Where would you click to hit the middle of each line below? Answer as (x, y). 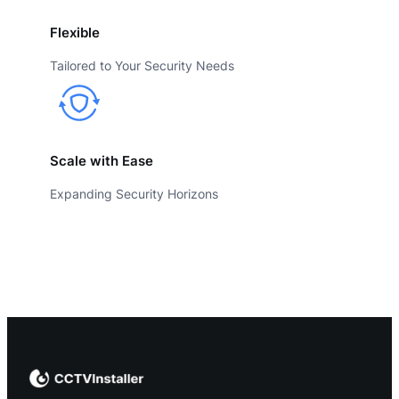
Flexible (75, 33)
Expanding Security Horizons (134, 193)
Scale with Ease (102, 161)
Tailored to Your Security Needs (142, 65)
